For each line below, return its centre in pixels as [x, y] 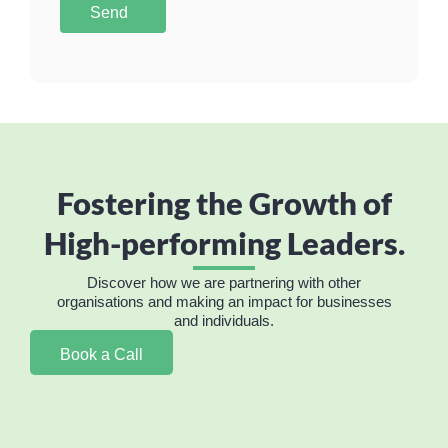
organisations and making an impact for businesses [224, 302]
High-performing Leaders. [224, 243]
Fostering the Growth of [224, 203]
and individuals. [224, 321]
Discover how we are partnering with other [224, 283]
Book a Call [101, 355]
